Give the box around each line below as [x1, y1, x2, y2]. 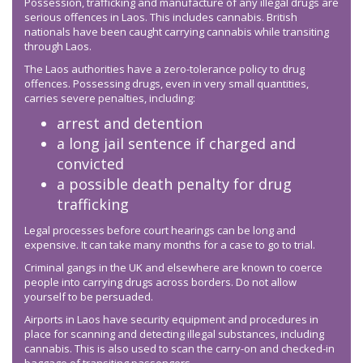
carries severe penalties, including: [24, 91, 200, 106]
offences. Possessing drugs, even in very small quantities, [24, 76, 309, 92]
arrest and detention [57, 113, 203, 134]
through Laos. [24, 39, 92, 54]
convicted [57, 154, 124, 174]
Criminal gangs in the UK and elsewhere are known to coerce [24, 260, 322, 275]
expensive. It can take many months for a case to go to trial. [24, 237, 315, 253]
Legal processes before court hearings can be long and [24, 223, 296, 238]
